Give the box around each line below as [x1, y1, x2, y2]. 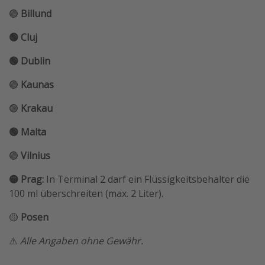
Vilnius [21, 149, 50, 163]
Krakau [21, 102, 53, 115]
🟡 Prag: [9, 173, 44, 186]
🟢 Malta [9, 125, 46, 139]
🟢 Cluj [9, 31, 37, 44]
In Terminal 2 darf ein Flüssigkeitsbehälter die [44, 173, 250, 186]
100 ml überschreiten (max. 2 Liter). [9, 187, 163, 201]
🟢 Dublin [9, 54, 50, 68]
